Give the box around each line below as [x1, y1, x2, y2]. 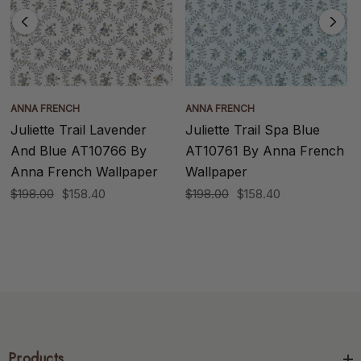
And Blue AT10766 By [10, 143, 147, 159]
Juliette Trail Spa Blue [185, 122, 320, 138]
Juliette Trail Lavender [10, 122, 147, 138]
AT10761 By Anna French [185, 143, 344, 159]
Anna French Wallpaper [10, 164, 158, 180]
